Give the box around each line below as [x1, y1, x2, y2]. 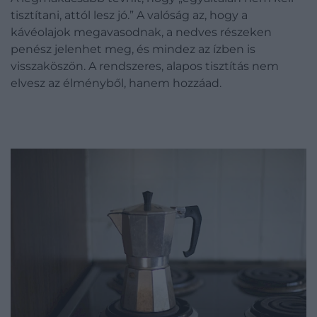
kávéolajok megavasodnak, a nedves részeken [11, 25, 272, 39]
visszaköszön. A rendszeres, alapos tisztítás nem [11, 59, 279, 73]
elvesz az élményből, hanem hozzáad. [11, 76, 221, 90]
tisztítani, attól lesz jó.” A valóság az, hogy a [11, 8, 248, 22]
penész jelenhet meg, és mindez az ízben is [11, 42, 255, 56]
